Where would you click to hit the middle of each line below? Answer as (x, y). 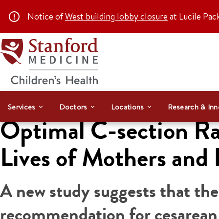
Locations (127, 107)
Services (22, 107)
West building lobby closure (116, 16)
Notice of (46, 16)
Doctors (73, 107)
